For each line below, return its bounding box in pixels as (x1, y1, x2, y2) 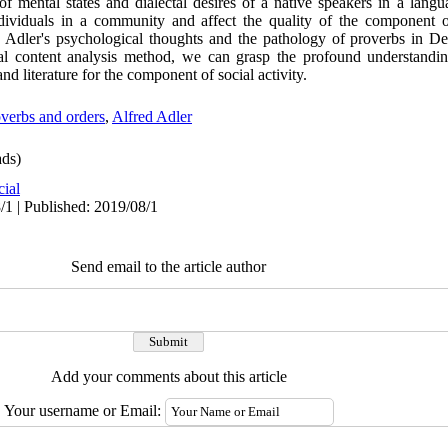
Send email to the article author (71, 258, 266, 275)
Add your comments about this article (50, 368, 287, 385)
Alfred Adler (112, 108, 192, 125)
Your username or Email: (3, 402, 165, 419)
